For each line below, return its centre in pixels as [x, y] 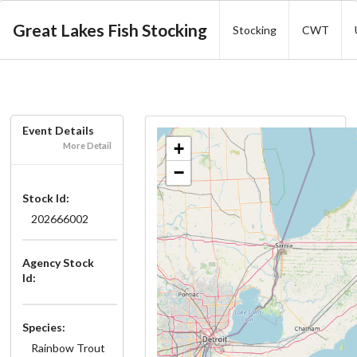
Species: [44, 327]
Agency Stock [58, 262]
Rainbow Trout [68, 347]
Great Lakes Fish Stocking [110, 30]
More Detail [87, 146]
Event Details [58, 131]
